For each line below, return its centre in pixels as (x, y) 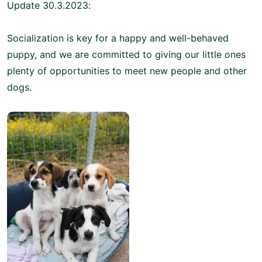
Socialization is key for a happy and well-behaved (118, 38)
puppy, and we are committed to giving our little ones (126, 54)
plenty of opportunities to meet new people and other (127, 70)
